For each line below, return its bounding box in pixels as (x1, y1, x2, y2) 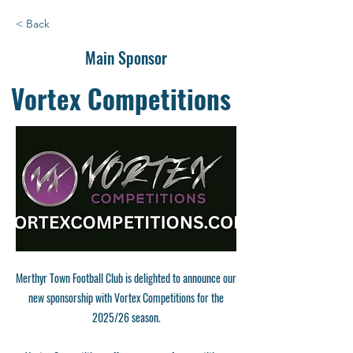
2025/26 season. (91, 308, 161, 325)
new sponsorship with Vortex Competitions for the (28, 288, 224, 306)
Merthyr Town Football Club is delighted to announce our (16, 269, 236, 286)
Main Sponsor (85, 45, 167, 69)
